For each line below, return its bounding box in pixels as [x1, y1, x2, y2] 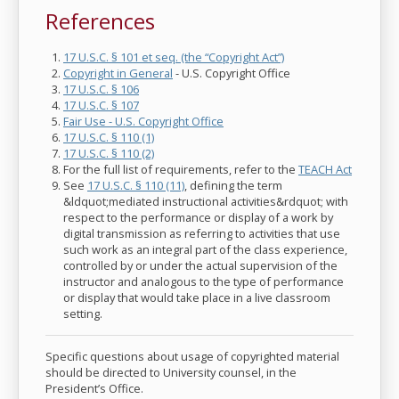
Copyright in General [63, 65, 173, 81]
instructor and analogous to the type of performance [63, 273, 344, 289]
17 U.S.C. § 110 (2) [63, 145, 154, 161]
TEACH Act [298, 161, 352, 177]
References [45, 6, 155, 36]
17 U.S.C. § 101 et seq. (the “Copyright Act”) [63, 49, 284, 65]
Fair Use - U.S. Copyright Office [63, 113, 224, 129]
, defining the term [184, 177, 282, 193]
